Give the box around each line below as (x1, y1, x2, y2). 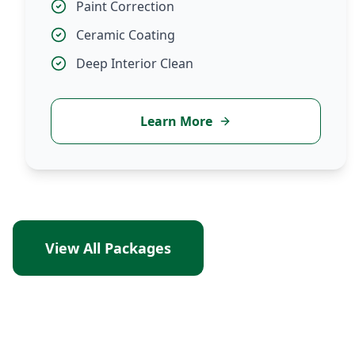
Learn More (140, 113, 213, 130)
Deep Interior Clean (76, 55, 193, 72)
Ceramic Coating (76, 26, 175, 44)
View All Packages (45, 239, 171, 258)
